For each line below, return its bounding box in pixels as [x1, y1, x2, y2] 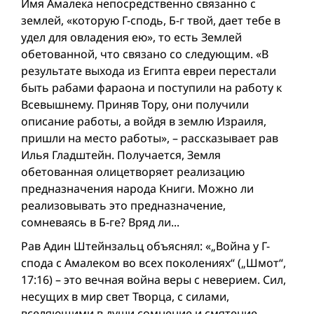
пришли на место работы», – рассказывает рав [21, 130, 278, 146]
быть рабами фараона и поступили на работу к [21, 79, 282, 95]
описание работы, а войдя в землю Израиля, [21, 113, 266, 129]
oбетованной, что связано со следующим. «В [21, 46, 268, 62]
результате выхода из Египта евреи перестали [21, 62, 276, 78]
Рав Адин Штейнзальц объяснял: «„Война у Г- [21, 238, 270, 254]
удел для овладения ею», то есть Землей [21, 29, 242, 45]
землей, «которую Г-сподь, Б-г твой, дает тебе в [21, 12, 280, 28]
